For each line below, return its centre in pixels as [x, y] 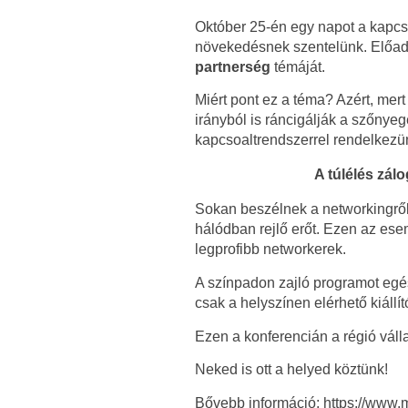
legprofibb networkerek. [270, 250]
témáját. [299, 66]
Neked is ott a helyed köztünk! [291, 370]
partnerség [232, 66]
